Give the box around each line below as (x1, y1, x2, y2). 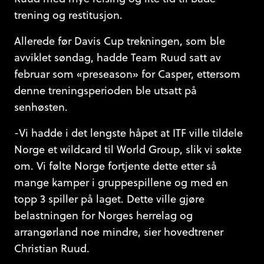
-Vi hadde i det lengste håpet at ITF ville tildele (14, 126, 243, 140)
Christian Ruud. (14, 241, 90, 256)
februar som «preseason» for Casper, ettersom (14, 67, 240, 81)
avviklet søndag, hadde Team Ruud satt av (14, 50, 221, 65)
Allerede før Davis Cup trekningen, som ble (14, 34, 225, 48)
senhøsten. (14, 100, 68, 114)
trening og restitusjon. (14, 8, 123, 22)
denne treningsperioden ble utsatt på (14, 83, 197, 98)
